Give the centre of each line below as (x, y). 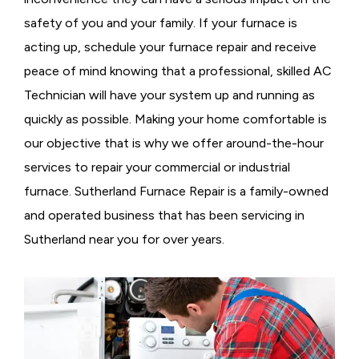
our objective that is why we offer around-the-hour (174, 143)
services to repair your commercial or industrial (157, 167)
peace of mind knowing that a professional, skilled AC (178, 71)
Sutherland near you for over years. (124, 239)
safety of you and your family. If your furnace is (161, 23)
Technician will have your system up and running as (169, 95)
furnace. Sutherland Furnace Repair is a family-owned (176, 191)
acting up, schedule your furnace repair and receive (170, 47)
